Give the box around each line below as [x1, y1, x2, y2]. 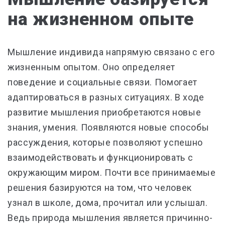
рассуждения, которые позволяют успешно [8, 137, 203, 148]
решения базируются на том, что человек [8, 182, 192, 193]
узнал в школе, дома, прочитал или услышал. [8, 197, 208, 208]
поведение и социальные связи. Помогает [8, 77, 198, 87]
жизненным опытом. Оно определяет [8, 62, 176, 72]
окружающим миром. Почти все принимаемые [8, 167, 216, 178]
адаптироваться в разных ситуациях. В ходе [8, 92, 205, 102]
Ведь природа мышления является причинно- [8, 212, 213, 223]
